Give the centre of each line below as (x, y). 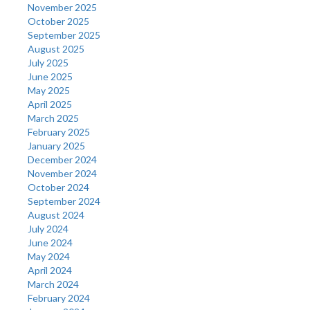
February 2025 (59, 131)
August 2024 (56, 215)
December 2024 (62, 159)
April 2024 (50, 270)
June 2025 (50, 76)
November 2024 (62, 173)
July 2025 (48, 62)
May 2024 (49, 256)
